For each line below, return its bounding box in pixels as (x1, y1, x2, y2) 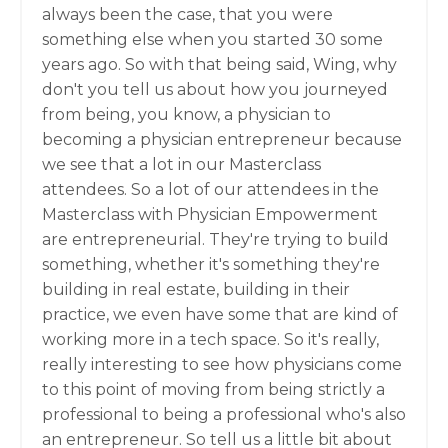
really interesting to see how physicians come (42, 355, 402, 374)
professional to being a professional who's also (42, 405, 406, 424)
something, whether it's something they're (42, 255, 380, 274)
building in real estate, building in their (42, 280, 350, 299)
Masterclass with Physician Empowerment (42, 205, 378, 224)
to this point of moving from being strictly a (42, 380, 385, 399)
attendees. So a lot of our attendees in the (42, 180, 379, 199)
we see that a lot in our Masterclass (42, 155, 321, 174)
